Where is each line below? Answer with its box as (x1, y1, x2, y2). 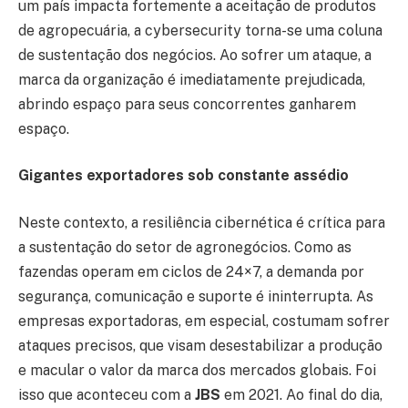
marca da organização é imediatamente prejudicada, (18, 70, 365, 88)
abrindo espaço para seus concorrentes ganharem (18, 95, 356, 113)
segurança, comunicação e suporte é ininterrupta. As (18, 287, 373, 305)
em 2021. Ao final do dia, (220, 385, 382, 403)
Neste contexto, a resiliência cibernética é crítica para (18, 213, 385, 231)
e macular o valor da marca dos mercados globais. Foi (18, 361, 376, 379)
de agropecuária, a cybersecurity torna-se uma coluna (18, 21, 382, 39)
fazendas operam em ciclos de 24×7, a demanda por (18, 262, 364, 280)
